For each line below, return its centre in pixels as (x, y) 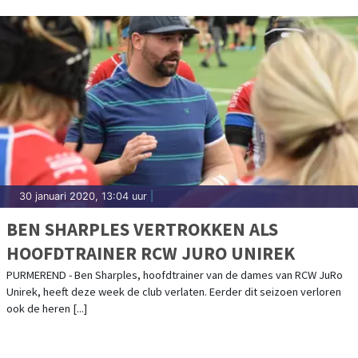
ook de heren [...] (47, 308)
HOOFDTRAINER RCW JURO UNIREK (151, 253)
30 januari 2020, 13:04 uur (83, 196)
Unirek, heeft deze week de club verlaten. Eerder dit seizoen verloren (174, 291)
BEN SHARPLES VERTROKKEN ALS (142, 229)
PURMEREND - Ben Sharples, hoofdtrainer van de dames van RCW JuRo (175, 274)
